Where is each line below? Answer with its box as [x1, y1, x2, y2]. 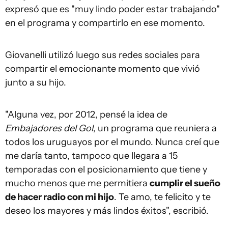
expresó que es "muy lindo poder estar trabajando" [5, 3, 220, 15]
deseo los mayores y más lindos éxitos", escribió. [5, 205, 209, 216]
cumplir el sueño [150, 177, 220, 189]
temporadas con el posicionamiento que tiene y [5, 163, 207, 175]
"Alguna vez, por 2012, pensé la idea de [5, 108, 167, 120]
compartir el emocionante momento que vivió [5, 63, 200, 74]
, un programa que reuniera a [93, 122, 217, 134]
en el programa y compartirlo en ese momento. [5, 17, 205, 28]
